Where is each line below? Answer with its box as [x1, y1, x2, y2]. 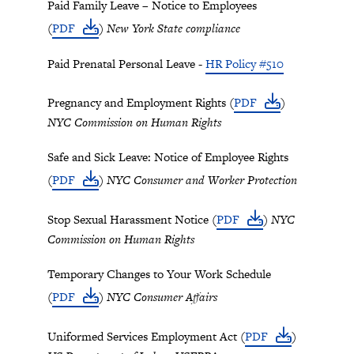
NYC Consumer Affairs [104, 288, 217, 305]
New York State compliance [107, 20, 240, 36]
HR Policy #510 [205, 55, 284, 72]
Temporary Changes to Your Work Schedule [47, 265, 271, 282]
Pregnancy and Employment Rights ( [47, 94, 234, 111]
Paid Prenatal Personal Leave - [47, 55, 205, 72]
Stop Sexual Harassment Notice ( [47, 211, 217, 228]
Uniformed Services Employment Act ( [47, 328, 245, 345]
